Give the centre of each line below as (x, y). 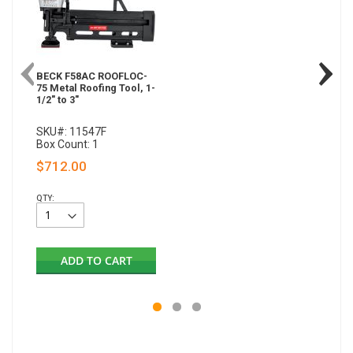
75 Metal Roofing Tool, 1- (96, 88)
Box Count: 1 (67, 145)
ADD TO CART (96, 261)
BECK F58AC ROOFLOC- (92, 76)
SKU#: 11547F (71, 132)
